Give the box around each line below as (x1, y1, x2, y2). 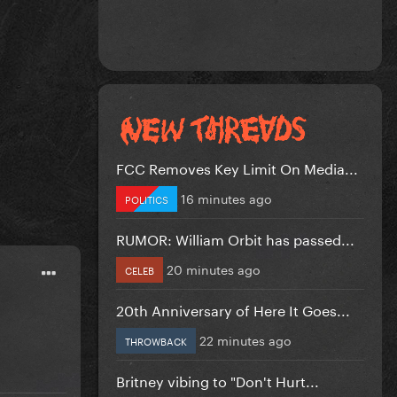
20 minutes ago (167, 258, 261, 278)
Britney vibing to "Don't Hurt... (116, 368, 319, 391)
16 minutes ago (181, 187, 272, 207)
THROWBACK (125, 331, 187, 348)
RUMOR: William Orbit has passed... (116, 226, 354, 249)
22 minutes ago (199, 329, 292, 349)
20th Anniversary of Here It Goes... (116, 297, 350, 320)
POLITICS (125, 190, 168, 206)
